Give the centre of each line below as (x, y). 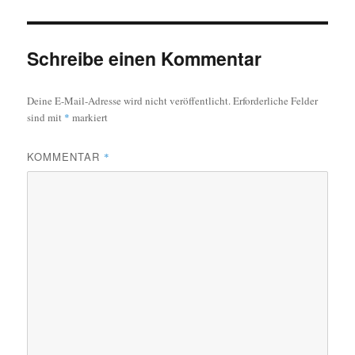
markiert (89, 117)
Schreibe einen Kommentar (145, 58)
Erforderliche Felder (276, 100)
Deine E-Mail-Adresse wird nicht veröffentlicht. (129, 100)
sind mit (46, 117)
